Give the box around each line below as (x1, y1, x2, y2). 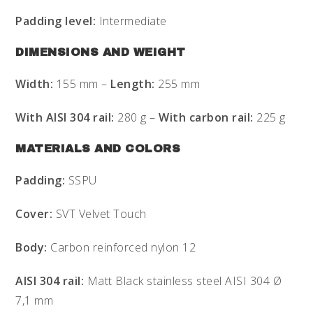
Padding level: (15, 13, 96, 29)
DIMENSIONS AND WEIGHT (15, 45, 186, 58)
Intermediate (96, 13, 167, 29)
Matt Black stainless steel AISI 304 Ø (84, 272, 282, 289)
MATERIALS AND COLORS (15, 142, 181, 154)
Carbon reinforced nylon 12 (47, 239, 196, 255)
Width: (15, 75, 54, 92)
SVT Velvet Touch (52, 205, 147, 221)
